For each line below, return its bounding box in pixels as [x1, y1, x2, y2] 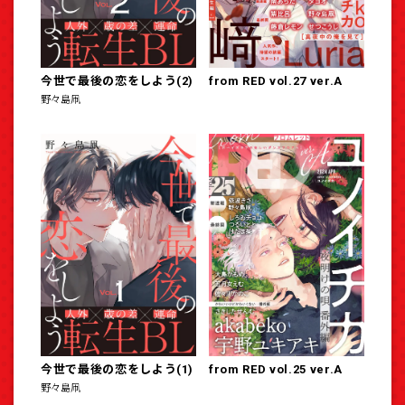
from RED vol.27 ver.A [209, 74, 343, 89]
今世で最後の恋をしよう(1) [41, 363, 194, 377]
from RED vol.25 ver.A [209, 363, 343, 377]
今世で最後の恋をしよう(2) [41, 74, 194, 89]
